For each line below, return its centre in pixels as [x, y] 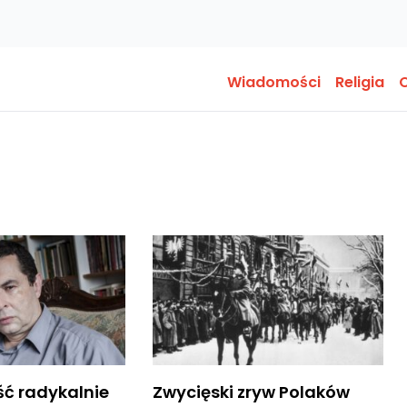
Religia [360, 82]
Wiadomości [274, 82]
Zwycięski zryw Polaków [251, 392]
